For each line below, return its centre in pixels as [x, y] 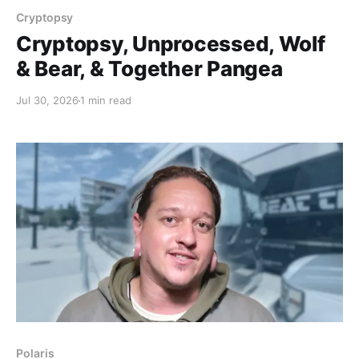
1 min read [106, 101]
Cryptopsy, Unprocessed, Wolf [171, 44]
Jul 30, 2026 [47, 101]
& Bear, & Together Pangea [149, 69]
